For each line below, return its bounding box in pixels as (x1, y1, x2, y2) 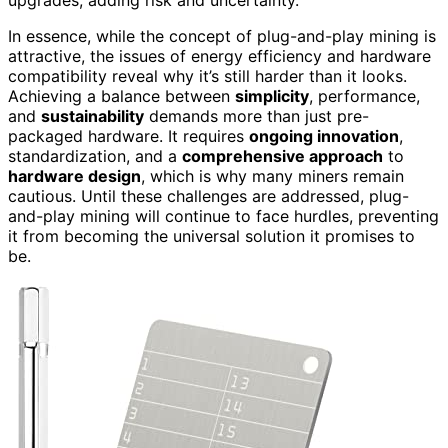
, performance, (309, 86, 420, 107)
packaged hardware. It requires (8, 126, 249, 147)
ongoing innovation (249, 126, 399, 147)
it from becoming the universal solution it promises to (8, 226, 415, 247)
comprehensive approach (182, 146, 383, 167)
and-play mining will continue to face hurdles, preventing (8, 206, 439, 227)
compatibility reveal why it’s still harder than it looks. (8, 66, 407, 87)
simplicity (235, 86, 309, 107)
